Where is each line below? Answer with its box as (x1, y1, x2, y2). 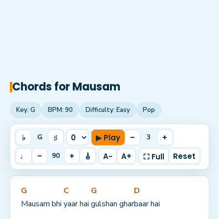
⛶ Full (143, 152, 164, 162)
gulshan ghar (91, 198, 134, 209)
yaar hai (64, 198, 91, 209)
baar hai (134, 198, 160, 209)
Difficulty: (86, 106, 116, 114)
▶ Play (96, 132, 120, 143)
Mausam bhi (21, 198, 64, 209)
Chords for (12, 79, 72, 94)
